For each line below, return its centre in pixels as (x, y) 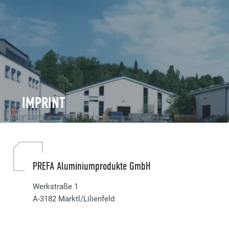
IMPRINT (44, 103)
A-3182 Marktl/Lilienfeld (74, 199)
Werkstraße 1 (56, 186)
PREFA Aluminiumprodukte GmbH (92, 166)
